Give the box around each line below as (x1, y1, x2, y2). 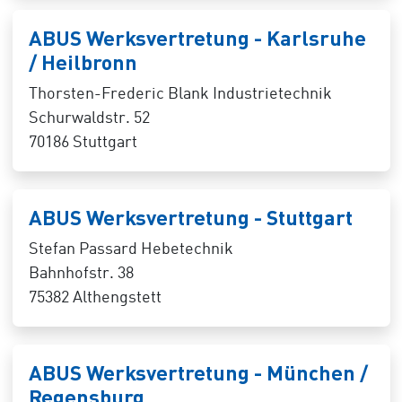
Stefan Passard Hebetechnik (28, 241, 233, 258)
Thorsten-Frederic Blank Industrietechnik (28, 86, 332, 102)
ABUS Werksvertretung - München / (28, 360, 368, 385)
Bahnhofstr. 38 (28, 266, 134, 282)
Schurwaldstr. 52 (28, 110, 150, 127)
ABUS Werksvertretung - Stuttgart (28, 205, 353, 230)
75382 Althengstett (28, 290, 162, 306)
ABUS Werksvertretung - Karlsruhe (28, 25, 366, 50)
